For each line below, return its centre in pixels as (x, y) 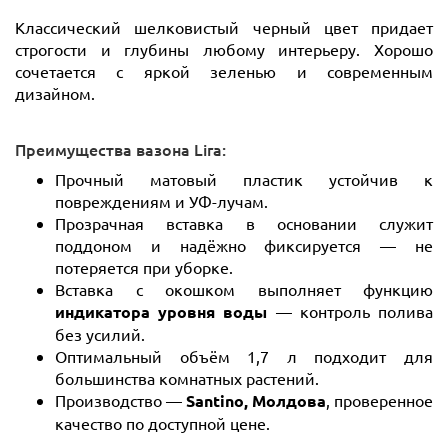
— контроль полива (350, 310)
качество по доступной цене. (162, 422)
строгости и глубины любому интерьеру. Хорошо (224, 48)
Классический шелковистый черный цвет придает (224, 26)
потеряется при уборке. (144, 266)
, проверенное (379, 399)
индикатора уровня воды (161, 311)
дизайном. (55, 92)
